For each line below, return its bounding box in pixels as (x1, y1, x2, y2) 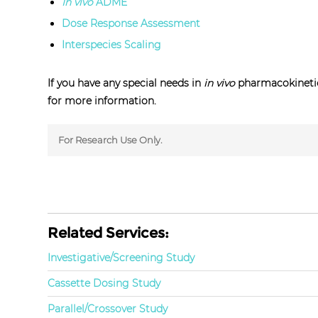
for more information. (48, 94, 157, 108)
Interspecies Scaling (62, 38, 162, 52)
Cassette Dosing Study (48, 277, 161, 290)
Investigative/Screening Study (48, 251, 195, 265)
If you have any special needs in (48, 77, 204, 90)
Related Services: (48, 224, 170, 242)
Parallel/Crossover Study (48, 302, 168, 316)
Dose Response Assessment (62, 17, 201, 31)
